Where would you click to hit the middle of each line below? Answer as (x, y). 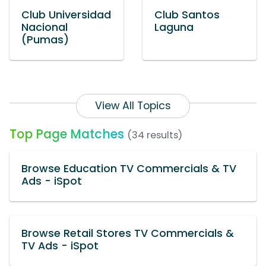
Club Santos (187, 15)
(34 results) (155, 135)
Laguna (174, 28)
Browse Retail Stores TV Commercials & (128, 234)
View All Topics (133, 106)
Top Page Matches (67, 134)
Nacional (45, 28)
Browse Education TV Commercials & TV (129, 169)
